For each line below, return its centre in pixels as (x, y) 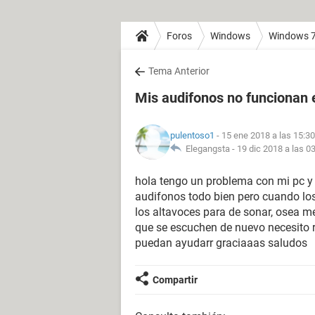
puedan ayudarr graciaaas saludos (221, 243)
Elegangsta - (209, 149)
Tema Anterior (179, 71)
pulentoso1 (192, 135)
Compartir (175, 280)
